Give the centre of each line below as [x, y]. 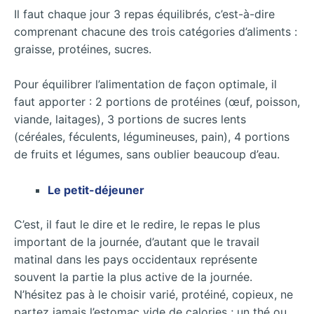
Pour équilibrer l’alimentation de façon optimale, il [145, 84]
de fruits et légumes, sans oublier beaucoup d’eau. [147, 155]
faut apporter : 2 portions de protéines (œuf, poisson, [157, 102]
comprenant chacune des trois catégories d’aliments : [156, 31]
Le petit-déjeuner [96, 190]
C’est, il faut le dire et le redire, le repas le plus [137, 224]
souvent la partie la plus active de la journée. [133, 277]
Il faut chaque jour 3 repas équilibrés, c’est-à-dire [144, 14]
